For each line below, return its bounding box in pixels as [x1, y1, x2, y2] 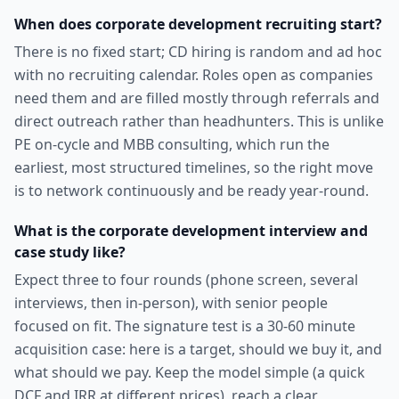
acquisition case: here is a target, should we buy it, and [14, 339, 382, 359]
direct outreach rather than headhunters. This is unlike [14, 111, 384, 131]
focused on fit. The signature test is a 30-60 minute [14, 316, 355, 336]
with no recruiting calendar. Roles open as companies [14, 65, 373, 85]
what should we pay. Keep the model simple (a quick [14, 362, 365, 382]
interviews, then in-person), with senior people [14, 293, 328, 313]
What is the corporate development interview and [14, 221, 368, 240]
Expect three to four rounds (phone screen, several [14, 270, 358, 289]
